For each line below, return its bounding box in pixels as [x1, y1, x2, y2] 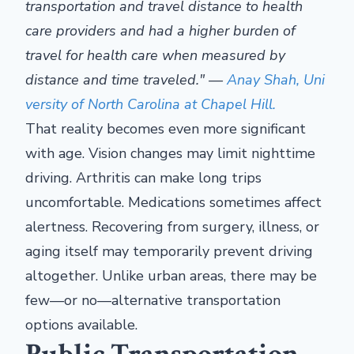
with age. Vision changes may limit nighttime [25, 144, 315, 164]
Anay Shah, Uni [227, 70, 325, 90]
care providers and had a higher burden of [25, 21, 296, 41]
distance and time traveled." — [25, 70, 227, 90]
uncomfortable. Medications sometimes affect [25, 193, 322, 213]
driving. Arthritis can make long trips [25, 168, 262, 188]
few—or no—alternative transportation [25, 291, 281, 311]
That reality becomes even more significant [25, 119, 306, 139]
